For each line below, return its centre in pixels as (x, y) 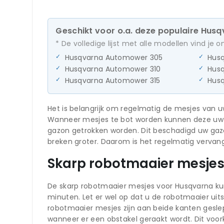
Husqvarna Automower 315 (112, 80)
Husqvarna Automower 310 (113, 69)
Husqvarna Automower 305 (114, 57)
